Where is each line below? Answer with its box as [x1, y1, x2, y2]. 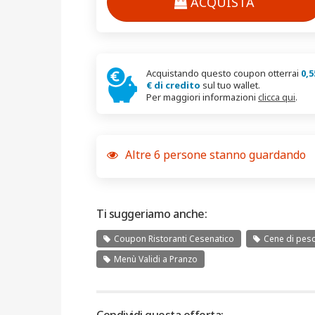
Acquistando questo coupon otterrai [146, 67, 302, 79]
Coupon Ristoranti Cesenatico [114, 233, 234, 245]
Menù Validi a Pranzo [114, 253, 198, 265]
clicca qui [258, 91, 296, 103]
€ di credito [146, 79, 201, 91]
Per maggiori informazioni [146, 91, 259, 103]
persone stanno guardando [160, 147, 306, 162]
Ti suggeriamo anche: [96, 206, 207, 221]
